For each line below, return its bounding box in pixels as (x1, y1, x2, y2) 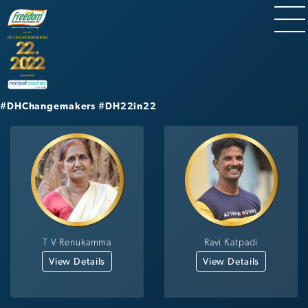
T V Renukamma (42, 236, 112, 247)
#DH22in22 (98, 100, 157, 111)
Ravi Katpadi (203, 236, 258, 247)
